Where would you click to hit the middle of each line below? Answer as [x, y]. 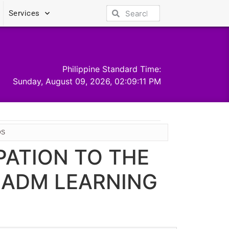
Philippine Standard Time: [112, 69]
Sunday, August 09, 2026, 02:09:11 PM [87, 81]
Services [24, 13]
